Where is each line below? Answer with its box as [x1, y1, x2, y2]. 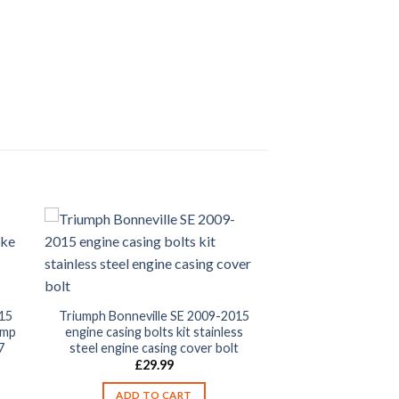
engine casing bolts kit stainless [64, 323, 243, 339]
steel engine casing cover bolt [69, 339, 239, 355]
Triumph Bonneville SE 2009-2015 [58, 307, 249, 323]
